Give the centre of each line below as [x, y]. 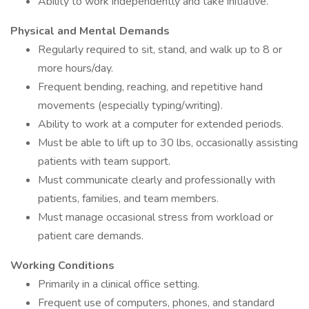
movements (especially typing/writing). [130, 106]
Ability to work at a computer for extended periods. [161, 124]
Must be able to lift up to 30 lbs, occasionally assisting [168, 143]
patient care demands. [91, 236]
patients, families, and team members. [128, 199]
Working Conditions [62, 266]
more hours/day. [76, 68]
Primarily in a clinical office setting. [119, 284]
